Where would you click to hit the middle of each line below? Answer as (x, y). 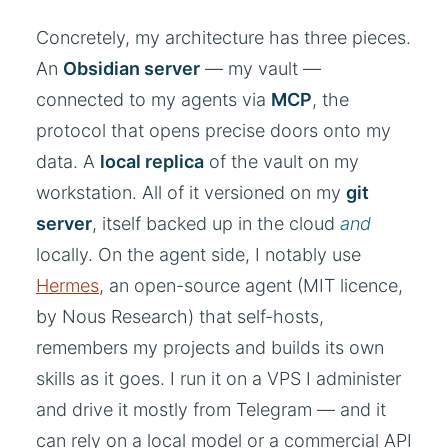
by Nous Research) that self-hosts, (180, 316)
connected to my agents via (153, 99)
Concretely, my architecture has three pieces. (223, 37)
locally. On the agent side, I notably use (198, 254)
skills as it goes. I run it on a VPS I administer (218, 378)
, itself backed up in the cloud (216, 223)
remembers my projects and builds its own (210, 347)
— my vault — (260, 68)
